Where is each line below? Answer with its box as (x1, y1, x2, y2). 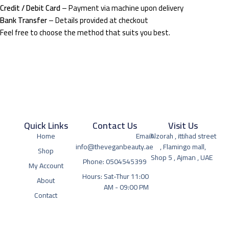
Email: (136, 129, 153, 143)
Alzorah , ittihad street (150, 129, 216, 143)
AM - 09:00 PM (104, 180, 149, 194)
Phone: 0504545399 (82, 155, 147, 169)
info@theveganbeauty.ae (76, 140, 153, 154)
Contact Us (92, 117, 137, 134)
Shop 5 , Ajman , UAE (150, 151, 216, 165)
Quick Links (24, 117, 68, 134)
